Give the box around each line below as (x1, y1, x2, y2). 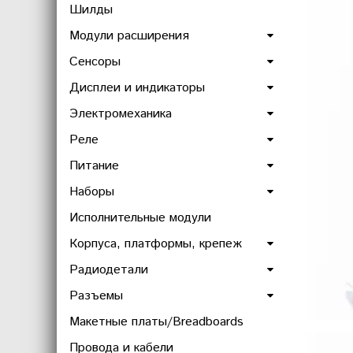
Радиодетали (69, 261, 148, 279)
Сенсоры (69, 53, 121, 71)
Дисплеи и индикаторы (69, 79, 205, 97)
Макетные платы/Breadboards (69, 313, 243, 331)
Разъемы (69, 287, 123, 305)
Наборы (69, 183, 114, 201)
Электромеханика (69, 105, 172, 123)
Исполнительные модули (69, 209, 211, 227)
